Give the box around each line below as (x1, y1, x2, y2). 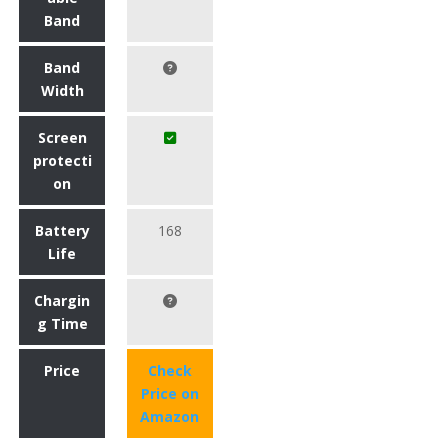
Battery (34, 221, 90, 241)
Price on (140, 384, 199, 404)
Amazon (140, 407, 200, 427)
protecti (32, 151, 92, 171)
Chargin (34, 291, 90, 311)
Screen (37, 128, 87, 148)
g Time (36, 314, 88, 334)
